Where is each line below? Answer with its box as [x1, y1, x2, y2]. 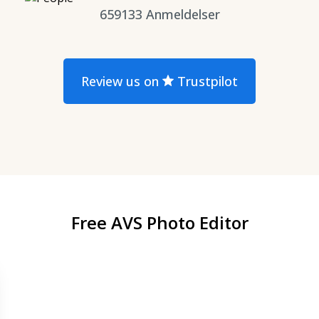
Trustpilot [174, 72, 238, 90]
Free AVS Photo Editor [70, 210, 249, 234]
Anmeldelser [145, 5, 220, 23]
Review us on [81, 72, 159, 90]
